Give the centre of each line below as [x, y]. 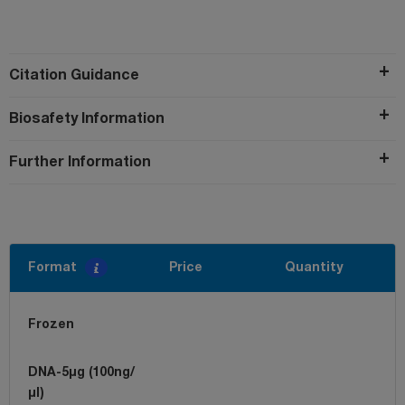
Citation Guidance [74, 75]
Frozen [51, 325]
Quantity [314, 268]
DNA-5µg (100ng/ [81, 372]
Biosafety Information [87, 119]
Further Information [80, 162]
